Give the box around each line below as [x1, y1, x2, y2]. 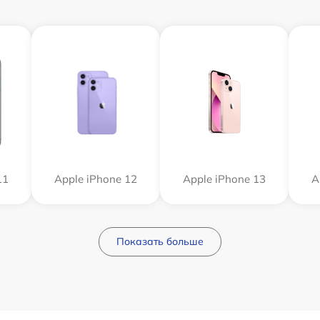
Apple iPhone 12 [54, 172, 137, 186]
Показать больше [116, 235, 204, 248]
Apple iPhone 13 [183, 172, 266, 186]
